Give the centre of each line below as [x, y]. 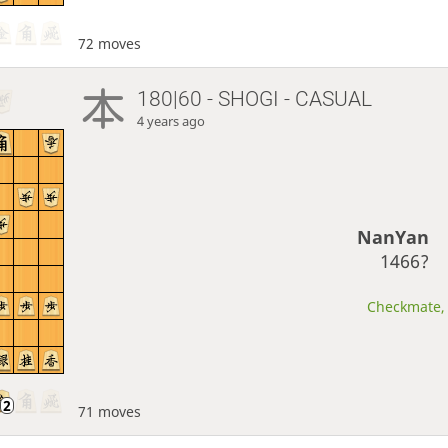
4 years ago [171, 122]
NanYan [393, 236]
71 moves [109, 411]
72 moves [109, 44]
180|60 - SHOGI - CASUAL [255, 99]
